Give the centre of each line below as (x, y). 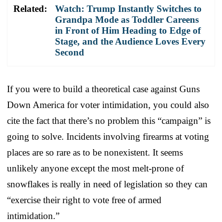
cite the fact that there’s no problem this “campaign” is (109, 120)
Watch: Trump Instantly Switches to (128, 8)
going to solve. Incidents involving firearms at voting (108, 136)
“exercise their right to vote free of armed (84, 200)
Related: (30, 8)
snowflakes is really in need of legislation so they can (107, 184)
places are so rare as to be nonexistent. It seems (95, 152)
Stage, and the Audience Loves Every (130, 41)
